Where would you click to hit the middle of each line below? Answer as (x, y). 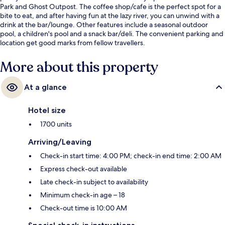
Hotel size (47, 110)
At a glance (45, 87)
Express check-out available (84, 169)
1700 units (56, 124)
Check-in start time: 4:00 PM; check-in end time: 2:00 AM (131, 156)
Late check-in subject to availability (94, 182)
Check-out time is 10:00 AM (84, 208)
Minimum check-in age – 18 (83, 195)
